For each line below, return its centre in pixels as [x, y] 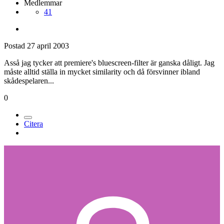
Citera [33, 124]
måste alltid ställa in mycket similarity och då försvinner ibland [102, 72]
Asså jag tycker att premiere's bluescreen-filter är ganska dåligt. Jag [109, 63]
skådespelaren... [29, 81]
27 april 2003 [48, 46]
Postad [15, 46]
